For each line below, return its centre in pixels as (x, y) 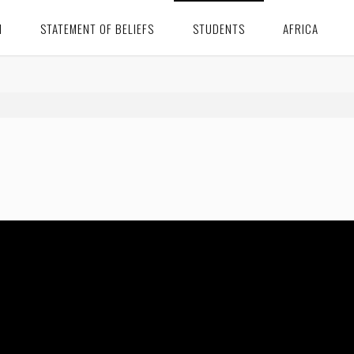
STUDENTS (218, 28)
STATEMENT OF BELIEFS (98, 28)
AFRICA (301, 28)
